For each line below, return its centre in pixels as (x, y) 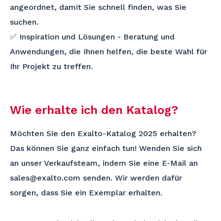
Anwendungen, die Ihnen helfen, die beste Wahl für (109, 51)
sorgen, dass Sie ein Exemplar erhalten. (86, 192)
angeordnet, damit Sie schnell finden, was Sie (98, 7)
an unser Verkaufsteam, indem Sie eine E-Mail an (104, 163)
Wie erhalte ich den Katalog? (94, 110)
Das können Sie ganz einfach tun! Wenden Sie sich (106, 148)
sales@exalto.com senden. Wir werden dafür (96, 178)
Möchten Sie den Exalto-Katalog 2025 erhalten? (103, 133)
